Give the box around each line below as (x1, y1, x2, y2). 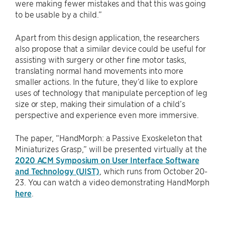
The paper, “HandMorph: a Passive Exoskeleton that (15, 133, 203, 143)
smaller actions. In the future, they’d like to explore (15, 76, 198, 87)
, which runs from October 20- (99, 166, 208, 176)
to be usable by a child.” (15, 9, 102, 20)
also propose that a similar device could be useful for (15, 43, 206, 54)
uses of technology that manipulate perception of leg (15, 87, 207, 98)
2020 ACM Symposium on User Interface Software (15, 155, 199, 165)
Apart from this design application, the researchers (15, 32, 199, 43)
